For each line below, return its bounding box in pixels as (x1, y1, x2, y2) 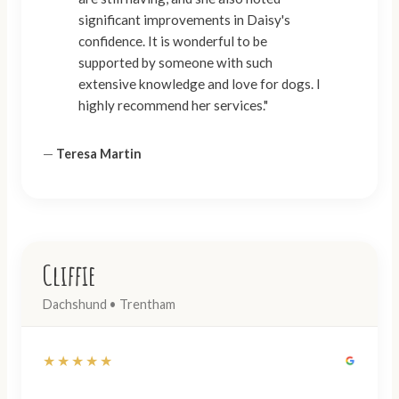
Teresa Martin (56, 145, 142, 161)
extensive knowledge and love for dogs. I (78, 76, 321, 93)
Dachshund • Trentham (43, 297, 175, 313)
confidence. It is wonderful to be (78, 33, 267, 50)
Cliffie (43, 256, 96, 294)
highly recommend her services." (78, 97, 268, 114)
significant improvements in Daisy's (78, 12, 290, 28)
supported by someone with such (78, 54, 273, 71)
